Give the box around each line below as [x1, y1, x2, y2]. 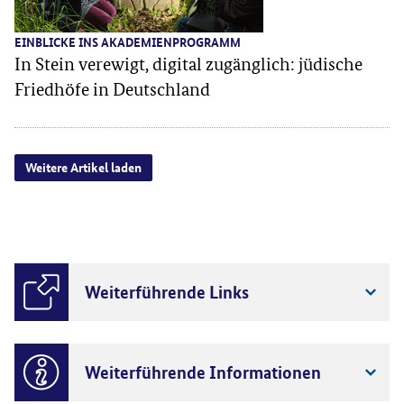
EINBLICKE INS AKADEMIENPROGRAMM [14, 32, 241, 50]
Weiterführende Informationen [85, 360, 321, 383]
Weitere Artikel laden [25, 157, 142, 176]
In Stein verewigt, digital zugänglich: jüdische [14, 52, 363, 75]
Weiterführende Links [85, 280, 249, 303]
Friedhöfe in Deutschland [14, 78, 210, 100]
